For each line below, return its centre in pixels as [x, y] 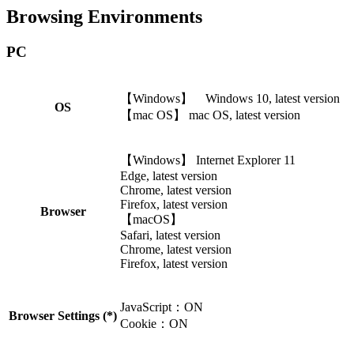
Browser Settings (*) [63, 315]
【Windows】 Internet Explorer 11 [208, 160]
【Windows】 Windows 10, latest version [230, 98]
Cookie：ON [154, 323]
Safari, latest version [170, 235]
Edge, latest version [169, 175]
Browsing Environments [104, 16]
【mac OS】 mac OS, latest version [210, 115]
